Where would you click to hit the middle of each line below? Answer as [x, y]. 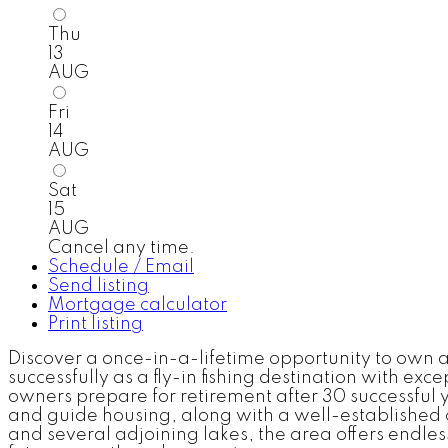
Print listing [95, 324]
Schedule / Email [121, 267]
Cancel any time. [121, 248]
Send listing [98, 286]
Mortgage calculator [137, 305]
